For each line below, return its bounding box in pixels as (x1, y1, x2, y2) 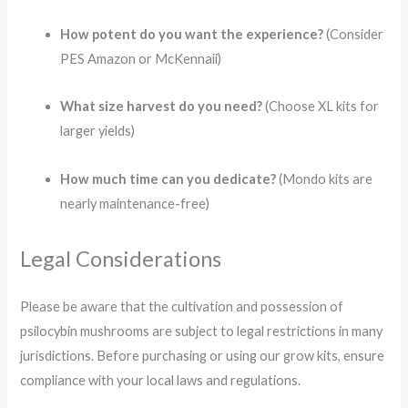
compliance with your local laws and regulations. (20, 372, 301, 389)
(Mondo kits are (276, 170, 373, 187)
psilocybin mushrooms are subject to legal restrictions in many (20, 323, 383, 340)
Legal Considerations (20, 246, 222, 272)
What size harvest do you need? (60, 98, 263, 115)
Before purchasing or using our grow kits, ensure (97, 348, 385, 364)
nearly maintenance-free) (60, 195, 210, 211)
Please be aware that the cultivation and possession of (20, 299, 344, 315)
